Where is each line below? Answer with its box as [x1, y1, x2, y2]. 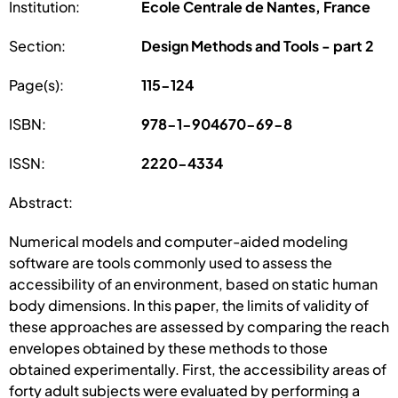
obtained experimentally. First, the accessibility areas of [9, 359, 386, 378]
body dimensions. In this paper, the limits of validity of [9, 295, 369, 314]
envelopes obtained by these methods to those [9, 338, 328, 357]
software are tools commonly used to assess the [9, 252, 332, 272]
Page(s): [9, 75, 64, 94]
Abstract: [9, 192, 73, 211]
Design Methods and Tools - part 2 [141, 36, 375, 55]
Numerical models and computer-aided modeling [9, 231, 348, 251]
